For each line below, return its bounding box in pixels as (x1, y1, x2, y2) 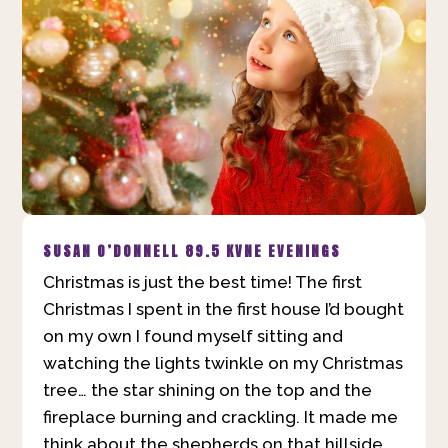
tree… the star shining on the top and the (42, 379, 372, 400)
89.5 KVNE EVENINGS (184, 240, 341, 262)
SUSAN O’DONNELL (42, 240, 180, 262)
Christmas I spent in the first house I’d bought (42, 298, 404, 319)
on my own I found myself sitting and (42, 325, 343, 346)
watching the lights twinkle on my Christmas (42, 352, 403, 373)
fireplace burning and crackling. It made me (42, 406, 398, 427)
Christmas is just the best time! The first (42, 271, 362, 292)
